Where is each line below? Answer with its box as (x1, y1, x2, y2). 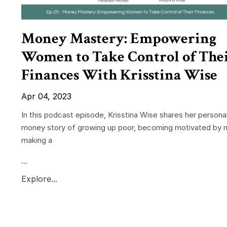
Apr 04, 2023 (21, 91, 71, 102)
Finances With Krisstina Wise (21, 65, 217, 86)
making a (21, 135, 52, 145)
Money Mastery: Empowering (21, 29, 216, 49)
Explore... (21, 174, 57, 184)
